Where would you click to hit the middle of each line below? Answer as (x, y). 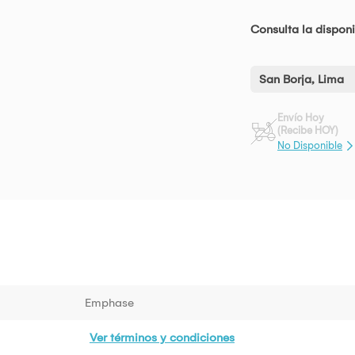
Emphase (109, 302)
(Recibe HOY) (308, 131)
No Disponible (310, 145)
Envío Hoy (301, 118)
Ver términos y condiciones (162, 337)
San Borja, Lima (302, 80)
